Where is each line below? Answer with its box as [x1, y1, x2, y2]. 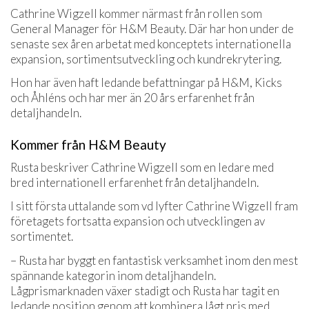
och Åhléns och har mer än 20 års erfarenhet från [10, 90, 255, 106]
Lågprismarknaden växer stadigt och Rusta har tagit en [10, 283, 279, 298]
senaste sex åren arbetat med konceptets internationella [10, 36, 291, 51]
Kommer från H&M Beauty [10, 137, 166, 153]
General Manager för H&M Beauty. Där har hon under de [10, 21, 294, 36]
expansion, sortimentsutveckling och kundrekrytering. [10, 51, 281, 66]
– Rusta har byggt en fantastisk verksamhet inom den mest [10, 252, 298, 268]
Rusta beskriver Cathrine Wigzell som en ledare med [10, 159, 274, 175]
